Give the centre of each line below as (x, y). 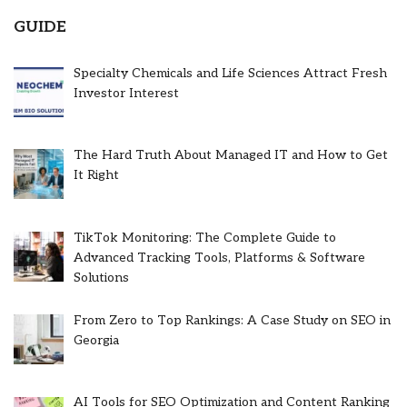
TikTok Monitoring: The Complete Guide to (204, 237)
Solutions (101, 277)
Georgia (96, 340)
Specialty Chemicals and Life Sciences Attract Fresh (230, 73)
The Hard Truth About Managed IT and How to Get (230, 155)
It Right (96, 175)
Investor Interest (126, 93)
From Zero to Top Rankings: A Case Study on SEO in (232, 320)
